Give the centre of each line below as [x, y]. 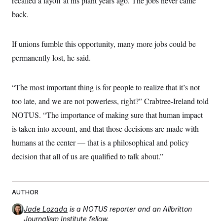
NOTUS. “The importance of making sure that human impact [107, 115]
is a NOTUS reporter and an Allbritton [131, 209]
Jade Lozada [46, 209]
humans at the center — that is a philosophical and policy [100, 142]
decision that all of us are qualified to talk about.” [88, 156]
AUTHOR [25, 192]
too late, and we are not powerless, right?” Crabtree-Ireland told [110, 101]
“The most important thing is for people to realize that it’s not [106, 87]
